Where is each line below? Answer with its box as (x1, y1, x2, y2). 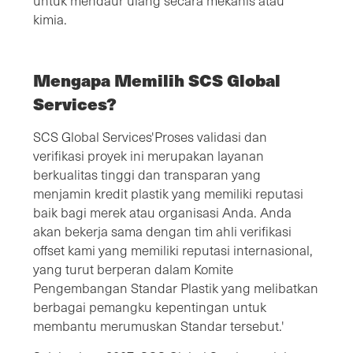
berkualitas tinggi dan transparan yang (33, 165, 261, 184)
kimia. (33, 9, 67, 28)
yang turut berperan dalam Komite (33, 259, 233, 278)
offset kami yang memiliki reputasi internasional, (33, 240, 313, 259)
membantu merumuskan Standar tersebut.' (33, 316, 284, 335)
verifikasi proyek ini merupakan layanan (33, 146, 264, 165)
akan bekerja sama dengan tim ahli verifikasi (33, 221, 292, 240)
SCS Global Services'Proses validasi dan (33, 127, 267, 146)
